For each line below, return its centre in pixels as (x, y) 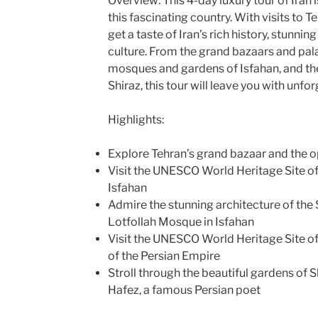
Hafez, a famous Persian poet (184, 290)
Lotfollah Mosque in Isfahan (181, 221)
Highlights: (136, 119)
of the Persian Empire (164, 256)
